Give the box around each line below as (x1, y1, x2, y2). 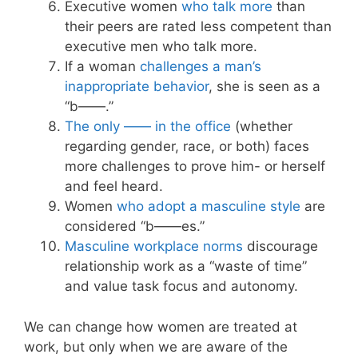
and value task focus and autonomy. (65, 278, 298, 294)
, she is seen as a (209, 78, 320, 94)
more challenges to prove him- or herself (65, 158, 325, 174)
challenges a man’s (140, 58, 261, 74)
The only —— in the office (65, 118, 231, 134)
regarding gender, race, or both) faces (65, 138, 309, 154)
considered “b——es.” (65, 218, 205, 234)
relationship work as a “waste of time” (65, 258, 307, 274)
